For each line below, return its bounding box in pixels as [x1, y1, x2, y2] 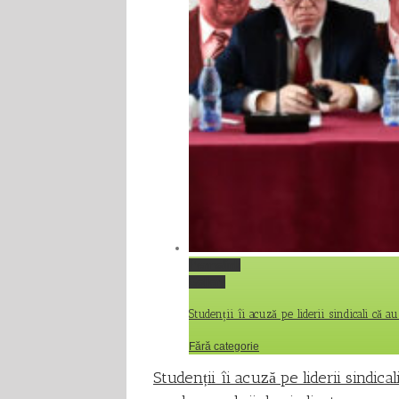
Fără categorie [189, 339, 259, 353]
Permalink [189, 258, 240, 272]
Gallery [189, 275, 225, 289]
